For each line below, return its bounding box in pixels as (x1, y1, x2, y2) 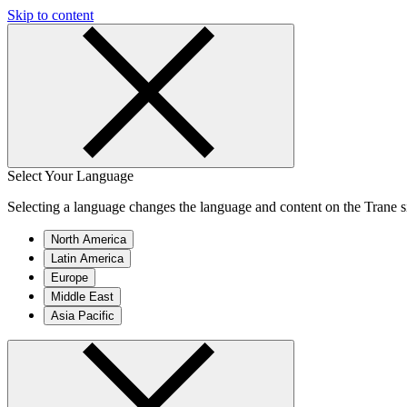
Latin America (51, 252, 124, 265)
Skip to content (7, 7, 94, 23)
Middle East (51, 290, 114, 303)
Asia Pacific (51, 309, 114, 323)
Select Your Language (7, 168, 134, 184)
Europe (51, 271, 88, 284)
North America (51, 233, 126, 246)
